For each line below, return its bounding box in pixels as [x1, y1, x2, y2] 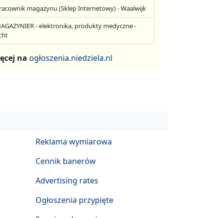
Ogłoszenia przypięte [36, 195, 113, 206]
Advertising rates [36, 175, 98, 186]
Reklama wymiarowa [36, 136, 112, 147]
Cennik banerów [36, 156, 96, 167]
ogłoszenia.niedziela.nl [29, 53, 112, 64]
